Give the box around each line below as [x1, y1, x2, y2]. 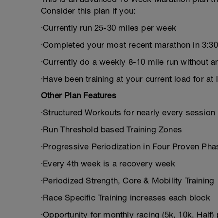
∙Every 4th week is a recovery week [41, 159, 175, 168]
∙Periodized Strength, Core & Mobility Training [41, 176, 215, 185]
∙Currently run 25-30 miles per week [41, 23, 176, 33]
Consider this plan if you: [41, 6, 136, 16]
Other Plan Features [41, 91, 116, 100]
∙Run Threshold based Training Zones [41, 125, 182, 134]
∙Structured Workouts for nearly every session [41, 108, 215, 117]
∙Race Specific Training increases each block [41, 193, 210, 202]
